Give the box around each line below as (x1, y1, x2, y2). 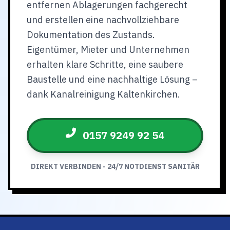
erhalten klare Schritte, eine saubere (27, 59, 183, 70)
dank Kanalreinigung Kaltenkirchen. (27, 88, 180, 100)
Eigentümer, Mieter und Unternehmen (27, 44, 189, 55)
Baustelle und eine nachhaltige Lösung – (27, 73, 198, 85)
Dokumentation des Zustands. (27, 29, 155, 41)
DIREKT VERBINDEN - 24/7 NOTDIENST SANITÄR (30, 162, 200, 171)
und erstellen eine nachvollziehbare (27, 14, 179, 26)
